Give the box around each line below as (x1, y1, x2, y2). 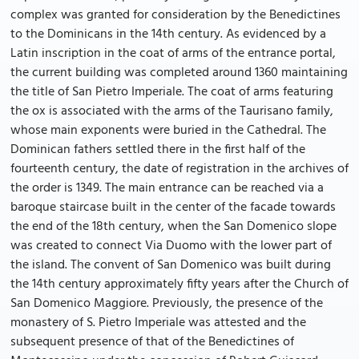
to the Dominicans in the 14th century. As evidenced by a (10, 24, 326, 45)
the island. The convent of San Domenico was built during (10, 255, 331, 276)
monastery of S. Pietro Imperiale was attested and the (10, 313, 306, 333)
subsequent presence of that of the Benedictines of (10, 332, 294, 353)
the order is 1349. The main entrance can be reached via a (10, 178, 324, 199)
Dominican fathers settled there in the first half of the (10, 139, 305, 160)
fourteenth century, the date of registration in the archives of (10, 159, 349, 179)
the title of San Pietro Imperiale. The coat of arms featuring (10, 82, 333, 103)
